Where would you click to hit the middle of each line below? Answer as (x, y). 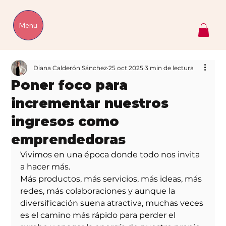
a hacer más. (45, 167)
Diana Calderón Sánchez (70, 68)
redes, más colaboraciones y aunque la (99, 191)
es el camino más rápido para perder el (99, 215)
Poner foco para (70, 86)
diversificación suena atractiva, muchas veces (113, 203)
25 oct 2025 (126, 68)
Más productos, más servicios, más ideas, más (112, 179)
